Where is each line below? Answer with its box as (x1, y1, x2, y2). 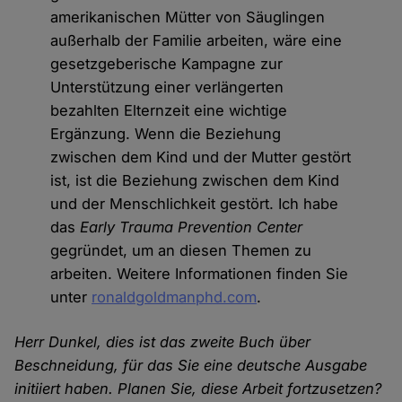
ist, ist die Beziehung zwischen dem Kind (50, 171, 340, 190)
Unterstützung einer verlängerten (50, 78, 284, 97)
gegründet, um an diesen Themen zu (50, 241, 312, 260)
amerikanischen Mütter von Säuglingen (50, 8, 326, 27)
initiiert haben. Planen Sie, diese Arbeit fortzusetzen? (14, 380, 382, 398)
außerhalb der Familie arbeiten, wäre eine (50, 31, 343, 50)
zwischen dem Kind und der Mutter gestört (50, 148, 352, 167)
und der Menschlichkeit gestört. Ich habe (50, 195, 339, 214)
